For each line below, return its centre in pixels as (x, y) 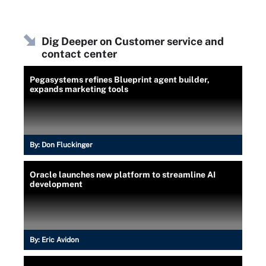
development (56, 184)
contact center (79, 53)
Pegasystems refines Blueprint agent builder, (120, 79)
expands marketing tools (79, 89)
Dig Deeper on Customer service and (133, 41)
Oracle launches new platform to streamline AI (123, 174)
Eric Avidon (60, 240)
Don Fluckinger (67, 145)
